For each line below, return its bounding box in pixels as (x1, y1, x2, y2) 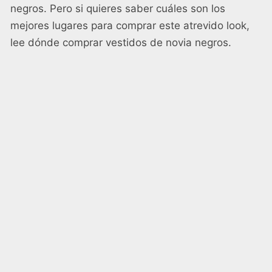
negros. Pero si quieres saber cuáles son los (10, 2, 225, 15)
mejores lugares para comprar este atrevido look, (10, 19, 250, 32)
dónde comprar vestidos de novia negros (28, 36, 228, 49)
